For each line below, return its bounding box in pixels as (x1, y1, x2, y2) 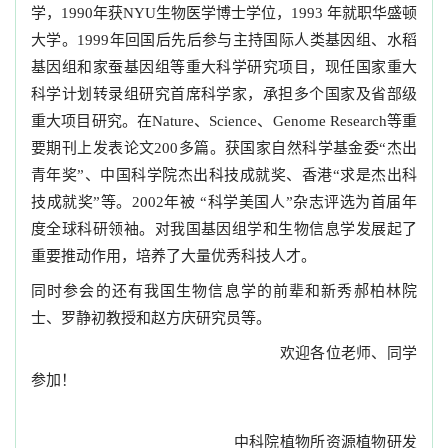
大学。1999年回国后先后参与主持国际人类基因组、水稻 (31, 32, 417, 48)
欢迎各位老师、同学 (31, 345, 417, 361)
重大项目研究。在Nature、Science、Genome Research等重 (31, 113, 417, 129)
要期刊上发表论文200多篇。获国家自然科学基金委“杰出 (31, 140, 417, 156)
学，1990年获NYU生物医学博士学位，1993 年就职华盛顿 (31, 5, 417, 21)
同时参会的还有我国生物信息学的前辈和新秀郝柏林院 (31, 283, 417, 299)
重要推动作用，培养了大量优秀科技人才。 (31, 248, 316, 264)
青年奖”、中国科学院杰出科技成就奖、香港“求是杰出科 (31, 167, 417, 183)
